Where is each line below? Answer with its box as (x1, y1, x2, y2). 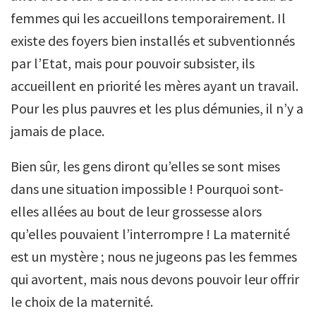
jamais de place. (11, 122, 104, 140)
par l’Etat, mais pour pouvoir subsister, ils (11, 54, 255, 72)
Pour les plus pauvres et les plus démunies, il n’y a (11, 99, 303, 117)
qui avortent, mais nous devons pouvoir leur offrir (11, 270, 299, 288)
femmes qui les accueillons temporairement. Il (11, 9, 286, 27)
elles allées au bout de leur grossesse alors (11, 202, 262, 220)
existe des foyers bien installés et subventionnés (11, 32, 295, 49)
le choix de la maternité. (11, 293, 153, 310)
